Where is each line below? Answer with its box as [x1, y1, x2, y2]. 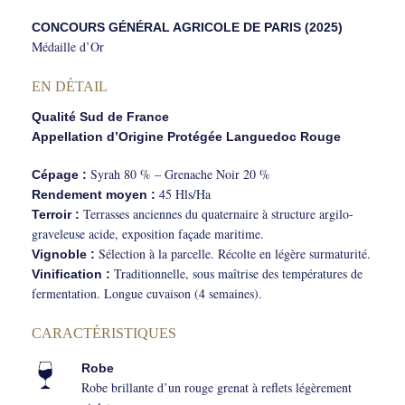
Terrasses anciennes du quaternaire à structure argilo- [80, 205, 353, 222]
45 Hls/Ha [155, 185, 211, 202]
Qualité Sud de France [32, 109, 169, 124]
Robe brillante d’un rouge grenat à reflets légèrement [81, 379, 352, 396]
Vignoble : [32, 247, 95, 261]
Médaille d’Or [32, 38, 104, 55]
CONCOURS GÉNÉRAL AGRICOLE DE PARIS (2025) [32, 20, 343, 34]
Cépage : [32, 167, 87, 182]
